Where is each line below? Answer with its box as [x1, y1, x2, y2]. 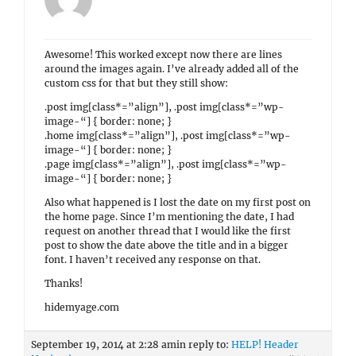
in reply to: [176, 339, 231, 350]
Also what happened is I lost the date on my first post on [44, 196, 311, 208]
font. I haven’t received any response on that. [44, 253, 261, 265]
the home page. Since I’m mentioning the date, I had [44, 211, 294, 222]
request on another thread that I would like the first [44, 225, 291, 237]
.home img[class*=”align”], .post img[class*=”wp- [44, 130, 291, 141]
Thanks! [44, 277, 83, 289]
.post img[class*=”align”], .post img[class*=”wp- [44, 101, 284, 113]
